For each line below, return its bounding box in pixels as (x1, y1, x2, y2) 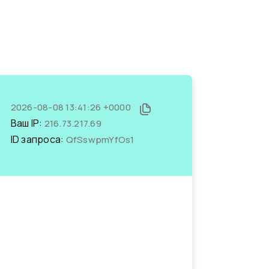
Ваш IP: (10, 116, 44, 130)
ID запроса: (10, 133, 66, 146)
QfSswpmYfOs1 (65, 133, 134, 146)
